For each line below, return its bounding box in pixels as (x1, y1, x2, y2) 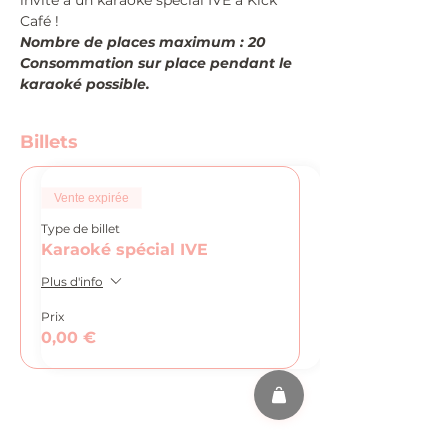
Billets (20, 131, 78, 153)
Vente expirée (54, 191, 129, 205)
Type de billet (41, 221, 120, 236)
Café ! (20, 12, 59, 30)
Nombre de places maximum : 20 (20, 33, 265, 51)
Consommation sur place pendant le (20, 54, 296, 72)
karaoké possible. (20, 75, 150, 93)
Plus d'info (41, 273, 103, 289)
